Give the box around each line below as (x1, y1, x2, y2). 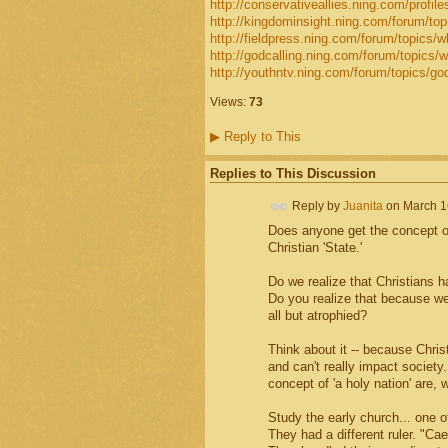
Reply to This (219, 128, 301, 144)
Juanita (342, 198, 383, 213)
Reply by (288, 198, 343, 213)
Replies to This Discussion (209, 166, 376, 182)
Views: (209, 95, 246, 110)
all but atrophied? (267, 308, 367, 324)
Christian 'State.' (267, 240, 362, 256)
